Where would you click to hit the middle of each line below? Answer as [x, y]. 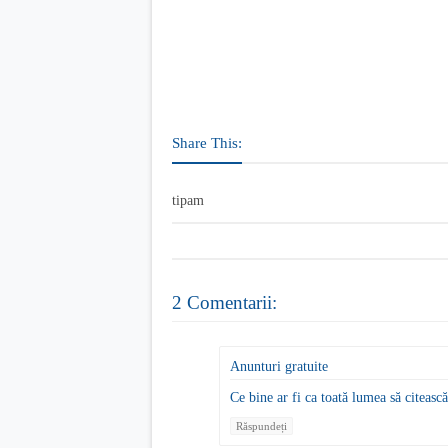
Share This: [207, 143]
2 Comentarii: [224, 302]
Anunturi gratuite [279, 367]
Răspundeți [261, 426]
